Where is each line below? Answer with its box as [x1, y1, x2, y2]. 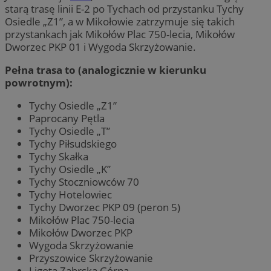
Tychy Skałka [29, 149, 88, 164]
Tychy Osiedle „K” [29, 162, 111, 177]
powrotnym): [5, 75, 73, 90]
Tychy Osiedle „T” [29, 124, 110, 139]
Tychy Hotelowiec [29, 188, 112, 202]
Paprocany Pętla [29, 111, 105, 126]
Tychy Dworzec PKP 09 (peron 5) [29, 200, 180, 215]
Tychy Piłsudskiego [29, 137, 117, 151]
